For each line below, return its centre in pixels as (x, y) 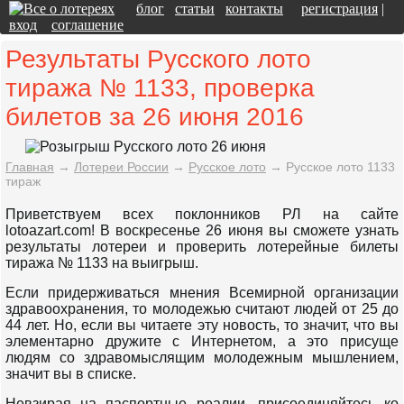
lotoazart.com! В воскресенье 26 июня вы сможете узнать (202, 230)
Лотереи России (121, 167)
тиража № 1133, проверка (160, 88)
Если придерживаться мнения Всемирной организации (202, 293)
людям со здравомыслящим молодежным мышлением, (202, 358)
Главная (30, 167)
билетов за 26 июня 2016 (155, 117)
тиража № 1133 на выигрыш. (102, 263)
